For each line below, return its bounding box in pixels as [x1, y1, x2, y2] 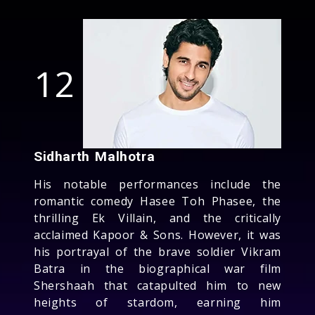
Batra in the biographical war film [34, 260, 281, 276]
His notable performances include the [34, 176, 281, 192]
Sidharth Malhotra [34, 148, 155, 165]
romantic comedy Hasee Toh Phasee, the [34, 193, 281, 209]
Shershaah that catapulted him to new [34, 277, 281, 293]
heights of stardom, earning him [34, 294, 281, 310]
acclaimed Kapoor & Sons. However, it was [34, 226, 281, 243]
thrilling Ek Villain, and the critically [34, 210, 281, 226]
